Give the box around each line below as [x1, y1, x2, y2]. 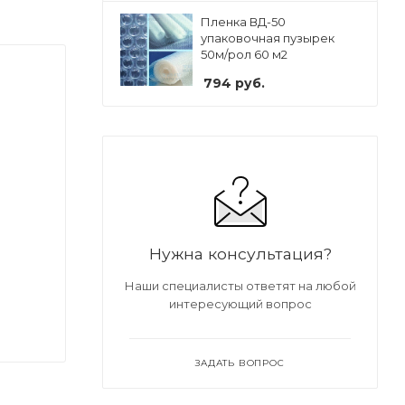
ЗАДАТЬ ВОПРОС [195, 357, 285, 369]
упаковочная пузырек [201, 31, 334, 45]
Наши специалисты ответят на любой [124, 278, 356, 293]
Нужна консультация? [148, 244, 332, 263]
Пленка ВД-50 [201, 14, 286, 29]
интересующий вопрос [168, 297, 312, 311]
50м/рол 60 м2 [201, 47, 287, 61]
